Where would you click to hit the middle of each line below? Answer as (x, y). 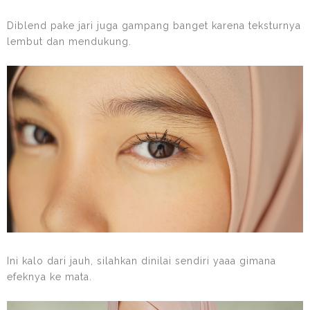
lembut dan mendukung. (71, 42)
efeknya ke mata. (49, 276)
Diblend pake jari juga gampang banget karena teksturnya (154, 26)
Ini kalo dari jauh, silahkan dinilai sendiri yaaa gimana (142, 261)
